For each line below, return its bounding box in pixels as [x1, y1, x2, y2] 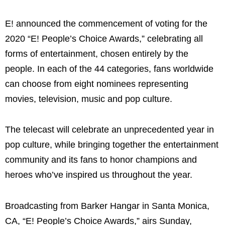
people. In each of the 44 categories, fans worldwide [5, 63, 213, 74]
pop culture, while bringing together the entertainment [5, 140, 218, 150]
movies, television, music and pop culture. [5, 93, 172, 104]
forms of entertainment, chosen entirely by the [5, 48, 188, 59]
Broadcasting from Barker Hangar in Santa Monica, [5, 200, 209, 211]
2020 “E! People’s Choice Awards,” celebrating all [5, 33, 203, 44]
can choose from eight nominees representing [5, 78, 188, 89]
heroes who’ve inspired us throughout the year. [5, 170, 192, 180]
